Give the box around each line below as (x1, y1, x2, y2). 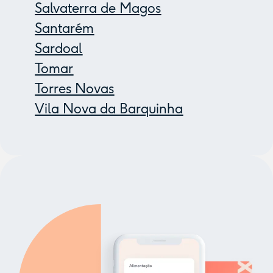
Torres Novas (35, 80, 115, 97)
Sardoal (35, 40, 83, 57)
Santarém (35, 20, 94, 37)
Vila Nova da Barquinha (35, 101, 183, 118)
